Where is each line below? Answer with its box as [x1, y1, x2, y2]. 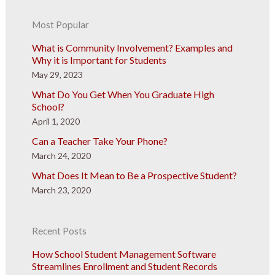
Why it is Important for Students [31, 53, 166, 66]
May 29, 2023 [31, 69, 83, 80]
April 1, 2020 [31, 115, 80, 126]
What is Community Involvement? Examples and [31, 41, 233, 53]
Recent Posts [31, 225, 87, 236]
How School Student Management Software [31, 247, 216, 260]
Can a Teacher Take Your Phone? [31, 134, 168, 147]
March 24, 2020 [31, 150, 91, 161]
